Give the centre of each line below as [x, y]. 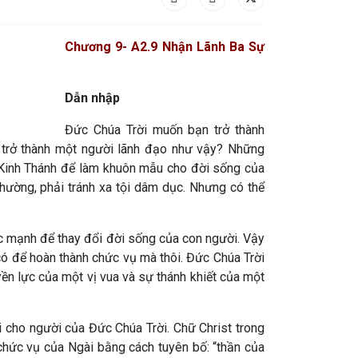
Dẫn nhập [92, 98]
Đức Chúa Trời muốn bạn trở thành [165, 130]
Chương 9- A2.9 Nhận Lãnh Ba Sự [165, 47]
